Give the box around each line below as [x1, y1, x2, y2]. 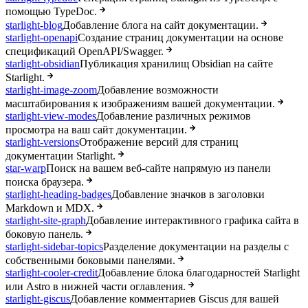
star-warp [5, 162, 46, 175]
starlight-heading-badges [5, 188, 111, 201]
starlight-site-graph [5, 214, 86, 227]
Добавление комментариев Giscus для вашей [70, 293, 279, 305]
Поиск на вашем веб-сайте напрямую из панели [46, 162, 271, 175]
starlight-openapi [5, 32, 78, 44]
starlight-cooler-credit [5, 267, 98, 279]
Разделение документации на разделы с [103, 241, 289, 253]
